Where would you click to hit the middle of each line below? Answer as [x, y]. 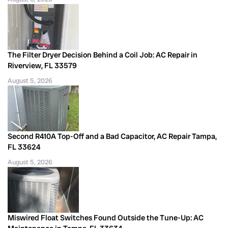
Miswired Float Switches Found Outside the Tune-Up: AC [106, 218]
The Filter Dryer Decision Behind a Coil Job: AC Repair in [103, 55]
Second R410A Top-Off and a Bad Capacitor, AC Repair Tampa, [112, 136]
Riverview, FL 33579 [42, 65]
